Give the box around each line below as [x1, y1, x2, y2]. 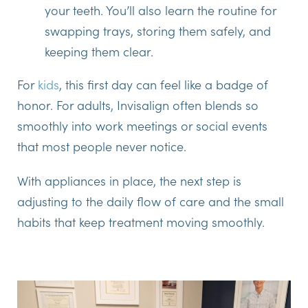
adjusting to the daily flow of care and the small [17, 192, 284, 210]
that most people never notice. [17, 137, 186, 155]
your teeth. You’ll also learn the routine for [45, 1, 276, 19]
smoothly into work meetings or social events [17, 117, 267, 135]
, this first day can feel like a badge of [59, 76, 268, 93]
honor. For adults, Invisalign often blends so [17, 96, 258, 114]
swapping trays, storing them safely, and [45, 22, 271, 40]
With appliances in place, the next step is [17, 172, 241, 190]
